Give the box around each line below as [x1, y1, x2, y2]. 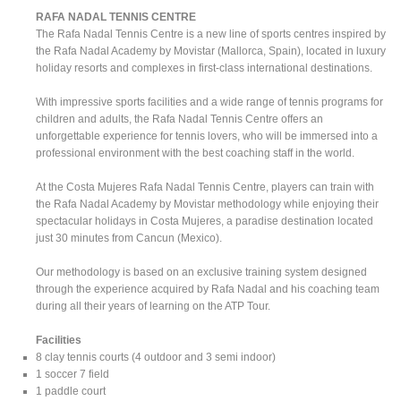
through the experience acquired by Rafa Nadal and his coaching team [36, 282, 380, 295]
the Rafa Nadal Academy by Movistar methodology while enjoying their [36, 197, 380, 210]
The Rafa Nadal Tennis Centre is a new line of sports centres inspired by [36, 27, 387, 40]
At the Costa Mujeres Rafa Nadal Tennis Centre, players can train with [36, 180, 375, 193]
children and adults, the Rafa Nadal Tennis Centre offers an [36, 112, 324, 125]
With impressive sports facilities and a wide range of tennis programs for [36, 95, 384, 108]
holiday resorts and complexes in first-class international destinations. [36, 61, 373, 74]
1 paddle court [36, 384, 107, 397]
